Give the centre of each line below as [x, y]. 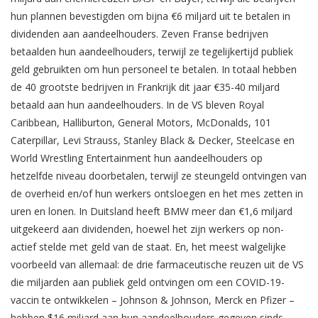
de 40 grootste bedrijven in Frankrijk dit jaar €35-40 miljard [145, 87]
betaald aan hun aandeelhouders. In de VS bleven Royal [137, 105]
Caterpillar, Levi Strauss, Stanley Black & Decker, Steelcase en [153, 141]
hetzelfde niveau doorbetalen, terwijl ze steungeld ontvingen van [159, 176]
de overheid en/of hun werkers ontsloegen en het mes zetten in [157, 194]
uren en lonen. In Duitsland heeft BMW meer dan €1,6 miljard [152, 212]
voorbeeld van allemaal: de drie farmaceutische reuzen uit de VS [157, 265]
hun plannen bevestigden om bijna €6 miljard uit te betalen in [150, 16]
